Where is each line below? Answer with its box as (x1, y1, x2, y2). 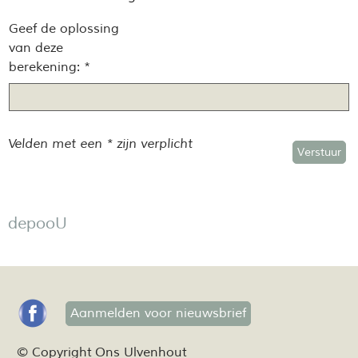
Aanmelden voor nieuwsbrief (70, 304, 246, 321)
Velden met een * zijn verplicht (8, 136, 193, 153)
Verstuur (297, 145, 341, 160)
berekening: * (9, 59, 90, 76)
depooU (8, 213, 67, 234)
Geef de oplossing (9, 21, 119, 38)
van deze (9, 40, 63, 57)
